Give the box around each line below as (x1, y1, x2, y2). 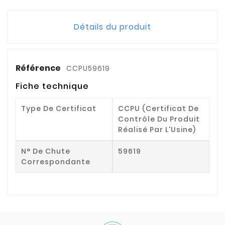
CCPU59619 (66, 63, 110, 73)
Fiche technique (16, 80, 89, 92)
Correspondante (21, 156, 90, 167)
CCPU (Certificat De (118, 103, 199, 114)
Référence (16, 62, 62, 74)
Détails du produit (74, 21, 151, 33)
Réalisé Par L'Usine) (118, 124, 196, 135)
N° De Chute (21, 146, 70, 156)
